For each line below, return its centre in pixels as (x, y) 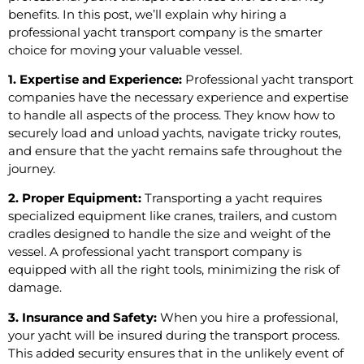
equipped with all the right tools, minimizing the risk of (174, 270)
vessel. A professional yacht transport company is (155, 252)
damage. (35, 288)
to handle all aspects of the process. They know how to (171, 115)
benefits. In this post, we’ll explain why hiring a (147, 14)
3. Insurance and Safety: (82, 317)
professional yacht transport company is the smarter (165, 32)
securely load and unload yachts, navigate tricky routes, (174, 132)
